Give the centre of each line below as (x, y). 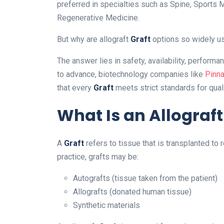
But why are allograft (94, 39)
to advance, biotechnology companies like (131, 74)
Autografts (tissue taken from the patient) (145, 178)
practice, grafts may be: (98, 157)
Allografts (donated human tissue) (132, 192)
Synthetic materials (106, 205)
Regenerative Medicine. (98, 18)
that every (75, 88)
